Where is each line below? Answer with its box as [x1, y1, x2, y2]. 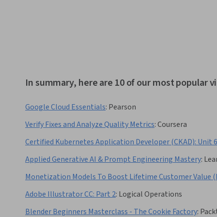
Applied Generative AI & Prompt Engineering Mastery [25, 154, 201, 165]
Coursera [157, 119, 187, 130]
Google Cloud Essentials [25, 102, 106, 113]
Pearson [108, 102, 136, 113]
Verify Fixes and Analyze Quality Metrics [25, 119, 155, 130]
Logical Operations [119, 189, 182, 200]
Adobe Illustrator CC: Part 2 [25, 189, 116, 200]
